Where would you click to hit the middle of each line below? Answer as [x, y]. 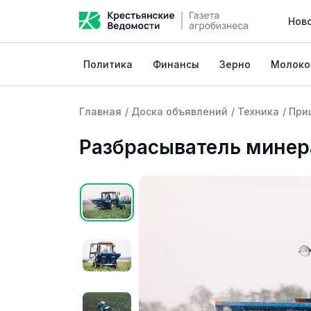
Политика [108, 64]
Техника [258, 111]
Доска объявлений [179, 111]
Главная [100, 111]
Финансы [176, 64]
